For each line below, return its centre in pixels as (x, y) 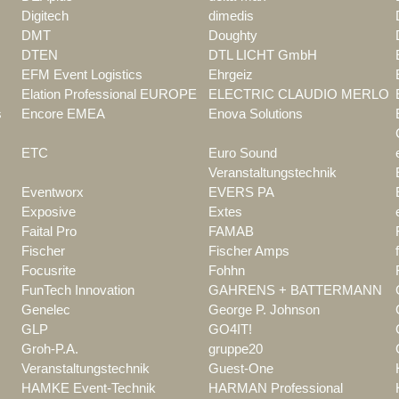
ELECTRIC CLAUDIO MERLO (299, 95)
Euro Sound (243, 154)
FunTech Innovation (78, 291)
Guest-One (241, 369)
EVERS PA (241, 193)
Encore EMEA (63, 114)
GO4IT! (230, 330)
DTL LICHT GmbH (263, 56)
